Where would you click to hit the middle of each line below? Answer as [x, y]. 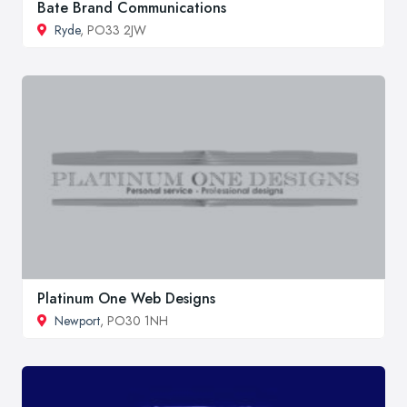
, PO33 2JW [113, 30]
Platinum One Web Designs [126, 299]
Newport [77, 321]
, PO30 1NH [134, 321]
